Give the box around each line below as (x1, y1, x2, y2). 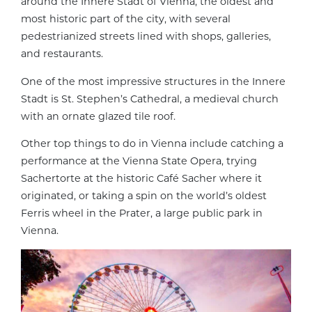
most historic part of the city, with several (21, 13, 231, 26)
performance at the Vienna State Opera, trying (21, 154, 257, 167)
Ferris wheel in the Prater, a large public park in (21, 206, 263, 219)
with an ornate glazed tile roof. (21, 109, 175, 123)
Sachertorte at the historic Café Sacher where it (21, 171, 262, 185)
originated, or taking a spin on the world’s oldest (21, 189, 267, 202)
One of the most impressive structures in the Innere (21, 75, 286, 88)
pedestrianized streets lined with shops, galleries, (21, 30, 271, 43)
